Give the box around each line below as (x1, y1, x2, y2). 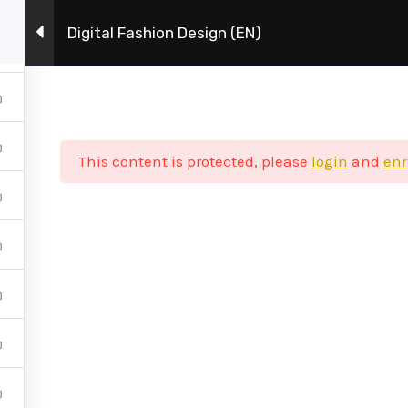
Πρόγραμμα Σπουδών (208, 24, 358, 43)
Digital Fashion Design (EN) (67, 23, 261, 42)
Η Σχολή (101, 24, 158, 43)
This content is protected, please (77, 152, 311, 170)
